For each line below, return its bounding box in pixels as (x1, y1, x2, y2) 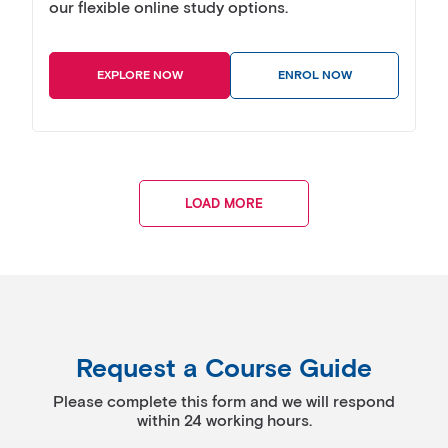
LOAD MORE (185, 195, 263, 212)
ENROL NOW (277, 68, 352, 84)
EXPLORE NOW (96, 68, 183, 84)
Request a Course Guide (76, 353, 372, 387)
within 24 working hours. (136, 411, 312, 433)
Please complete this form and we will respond (53, 392, 395, 414)
